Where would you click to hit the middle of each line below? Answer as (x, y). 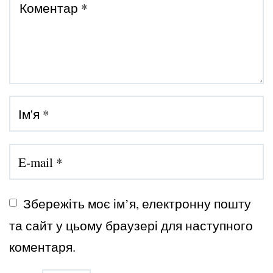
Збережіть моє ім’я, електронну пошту (137, 203)
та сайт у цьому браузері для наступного (131, 225)
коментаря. (42, 247)
